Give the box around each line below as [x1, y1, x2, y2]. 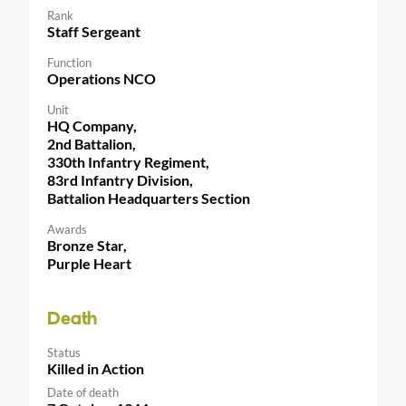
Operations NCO [47, 69, 156, 87]
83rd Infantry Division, [47, 170, 193, 188]
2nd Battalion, [47, 134, 136, 152]
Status [47, 344, 81, 360]
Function [47, 54, 92, 70]
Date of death [47, 384, 119, 400]
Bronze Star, [47, 236, 127, 254]
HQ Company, [47, 116, 137, 134]
